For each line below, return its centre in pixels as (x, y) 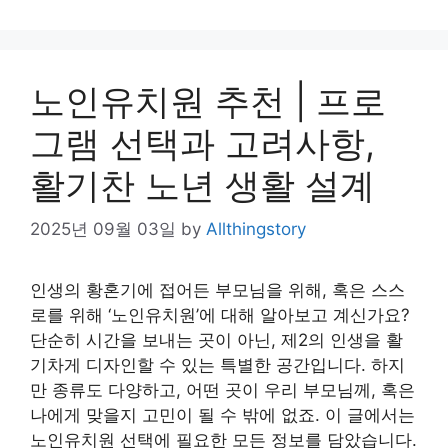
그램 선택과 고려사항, (202, 142)
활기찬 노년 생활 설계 (202, 184)
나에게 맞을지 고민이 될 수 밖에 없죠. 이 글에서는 (222, 415)
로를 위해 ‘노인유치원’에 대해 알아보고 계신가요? (220, 315)
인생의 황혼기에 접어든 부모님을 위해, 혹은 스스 (217, 290)
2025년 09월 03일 (103, 229)
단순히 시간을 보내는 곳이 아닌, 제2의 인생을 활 (216, 340)
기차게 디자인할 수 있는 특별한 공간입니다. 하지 (217, 365)
